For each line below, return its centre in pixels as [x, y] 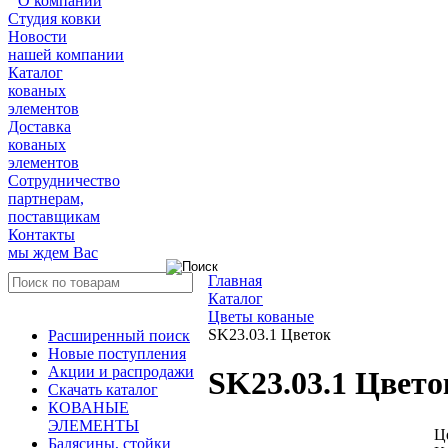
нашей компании [66, 54]
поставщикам [54, 216]
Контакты [41, 234]
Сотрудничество [64, 180]
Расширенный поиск [119, 335]
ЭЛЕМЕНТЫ [93, 425]
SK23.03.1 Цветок [269, 334]
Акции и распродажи [121, 371]
